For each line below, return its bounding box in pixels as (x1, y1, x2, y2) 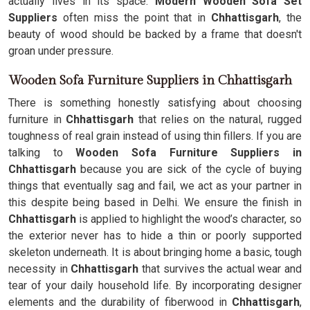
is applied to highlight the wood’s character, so (76, 212, 302, 226)
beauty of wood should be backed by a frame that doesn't (8, 28, 302, 41)
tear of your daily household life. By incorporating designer (8, 279, 302, 292)
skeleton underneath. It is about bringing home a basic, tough (8, 246, 302, 259)
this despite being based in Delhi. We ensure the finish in (8, 196, 302, 209)
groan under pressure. (8, 44, 113, 57)
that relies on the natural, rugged (134, 113, 302, 126)
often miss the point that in (57, 11, 206, 24)
